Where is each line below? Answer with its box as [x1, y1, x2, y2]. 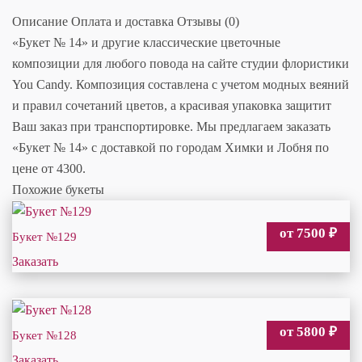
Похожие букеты [12, 183, 104, 197]
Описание [12, 15, 68, 29]
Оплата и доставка [71, 15, 174, 29]
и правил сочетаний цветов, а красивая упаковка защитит [12, 99, 331, 113]
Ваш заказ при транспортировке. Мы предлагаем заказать [12, 120, 330, 134]
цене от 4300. [12, 162, 86, 176]
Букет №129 [12, 230, 77, 244]
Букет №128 [12, 328, 77, 342]
